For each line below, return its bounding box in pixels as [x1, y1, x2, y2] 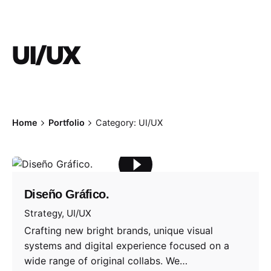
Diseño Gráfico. [24, 188, 109, 201]
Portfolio [48, 117, 85, 128]
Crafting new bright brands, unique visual [24, 224, 213, 237]
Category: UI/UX [95, 117, 163, 128]
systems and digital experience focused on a [24, 239, 229, 252]
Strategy [24, 207, 62, 219]
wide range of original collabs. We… [24, 254, 188, 267]
